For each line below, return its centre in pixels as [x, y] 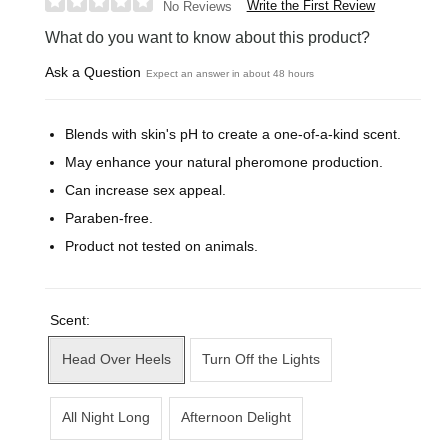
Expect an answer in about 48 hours [230, 74]
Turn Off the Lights [260, 359]
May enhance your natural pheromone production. [224, 161]
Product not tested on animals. [162, 246]
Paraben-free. [109, 218]
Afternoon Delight [235, 418]
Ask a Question [93, 72]
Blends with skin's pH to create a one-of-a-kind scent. [233, 133]
